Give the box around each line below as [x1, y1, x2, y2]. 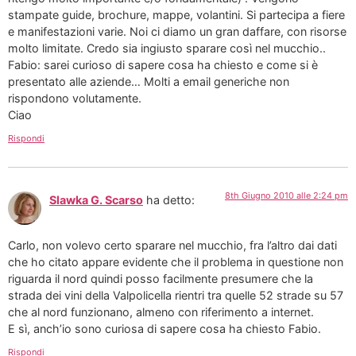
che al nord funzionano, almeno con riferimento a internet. [8, 304, 314, 319]
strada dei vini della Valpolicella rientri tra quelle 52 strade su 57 [8, 288, 343, 302]
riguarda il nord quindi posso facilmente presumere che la [8, 271, 313, 285]
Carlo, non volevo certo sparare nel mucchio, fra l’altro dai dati [8, 238, 337, 252]
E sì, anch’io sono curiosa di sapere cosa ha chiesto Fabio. [8, 321, 321, 335]
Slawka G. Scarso [49, 193, 143, 207]
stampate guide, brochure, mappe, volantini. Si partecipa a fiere [8, 7, 345, 21]
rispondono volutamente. [8, 91, 141, 105]
